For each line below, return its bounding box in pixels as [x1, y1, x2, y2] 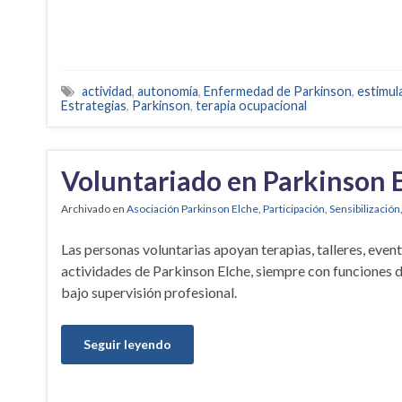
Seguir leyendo [83, 336, 171, 352]
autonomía [137, 83, 198, 99]
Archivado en [61, 201, 127, 215]
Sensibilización [329, 201, 400, 215]
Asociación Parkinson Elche [127, 201, 258, 215]
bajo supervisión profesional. [61, 283, 237, 301]
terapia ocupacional [196, 97, 307, 113]
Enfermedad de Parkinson [204, 83, 352, 99]
